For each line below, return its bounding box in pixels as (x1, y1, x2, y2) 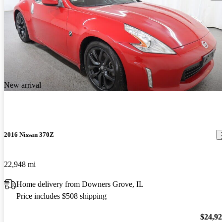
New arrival (4, 81, 41, 90)
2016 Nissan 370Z (4, 131, 54, 139)
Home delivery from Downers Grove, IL (16, 179, 144, 188)
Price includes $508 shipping (16, 191, 107, 200)
